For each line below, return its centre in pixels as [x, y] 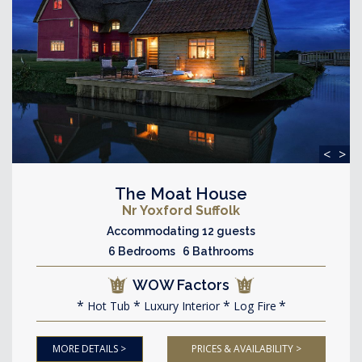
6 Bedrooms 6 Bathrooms [181, 251]
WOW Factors [181, 285]
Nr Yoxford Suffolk [181, 210]
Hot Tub [107, 306]
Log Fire [253, 306]
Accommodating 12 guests [181, 231]
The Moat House [181, 194]
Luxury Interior [180, 306]
